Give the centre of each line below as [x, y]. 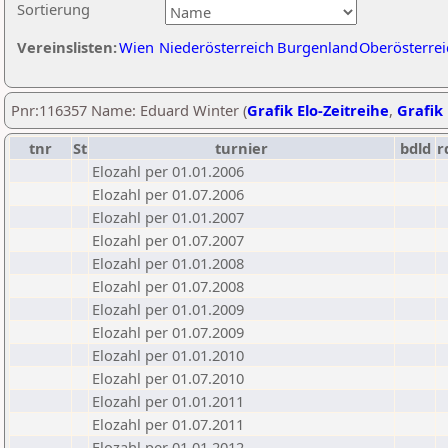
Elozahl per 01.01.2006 [168, 171]
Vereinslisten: [67, 47]
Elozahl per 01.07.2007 [168, 240]
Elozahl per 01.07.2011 [168, 424]
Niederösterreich [216, 47]
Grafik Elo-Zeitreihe [318, 110]
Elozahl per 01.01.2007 [168, 217]
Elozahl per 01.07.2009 [168, 332]
